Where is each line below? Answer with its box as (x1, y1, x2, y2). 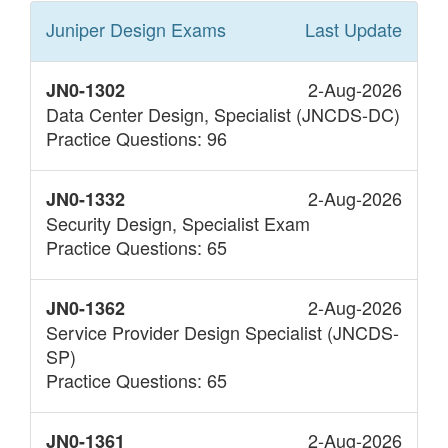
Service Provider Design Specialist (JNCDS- (46, 319, 399, 346)
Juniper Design (46, 16, 171, 43)
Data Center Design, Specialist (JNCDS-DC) (46, 101, 400, 128)
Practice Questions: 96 (46, 125, 227, 152)
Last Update (305, 16, 402, 43)
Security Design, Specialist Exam (46, 210, 310, 237)
